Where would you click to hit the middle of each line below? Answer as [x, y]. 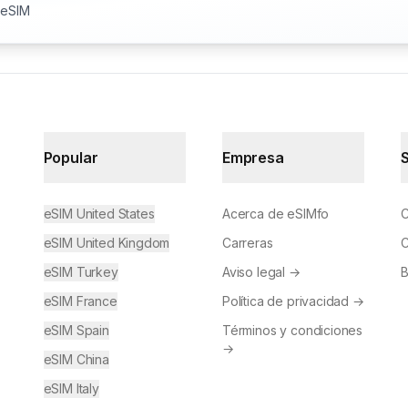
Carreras [247, 243]
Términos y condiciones [292, 331]
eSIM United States [99, 214]
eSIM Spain [76, 331]
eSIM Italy [71, 389]
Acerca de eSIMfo [275, 214]
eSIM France [80, 301]
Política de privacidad [286, 301]
